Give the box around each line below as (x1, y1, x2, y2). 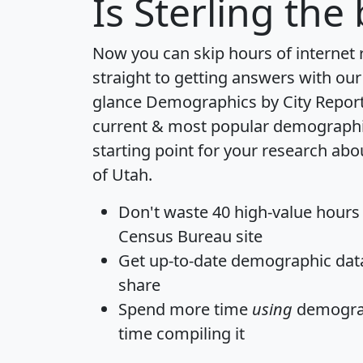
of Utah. (92, 164, 152, 186)
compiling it (152, 322, 245, 345)
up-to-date (149, 250, 227, 272)
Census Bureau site (118, 225, 263, 248)
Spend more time (118, 298, 252, 321)
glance (92, 91, 146, 113)
